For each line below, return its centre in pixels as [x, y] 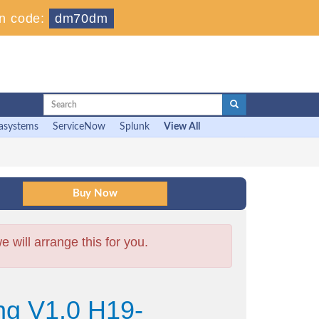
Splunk [135, 127]
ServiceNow [79, 127]
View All [182, 127]
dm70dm [81, 19]
